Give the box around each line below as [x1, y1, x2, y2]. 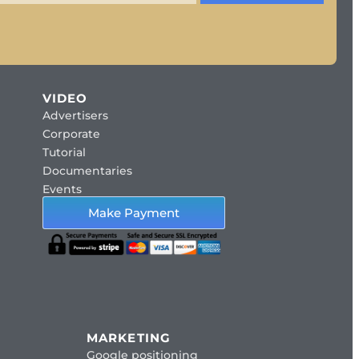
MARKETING [87, 330, 171, 346]
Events [42, 182, 82, 197]
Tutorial [42, 145, 86, 160]
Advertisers [42, 108, 108, 123]
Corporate [42, 127, 100, 142]
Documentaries [42, 163, 132, 179]
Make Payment [87, 205, 179, 221]
